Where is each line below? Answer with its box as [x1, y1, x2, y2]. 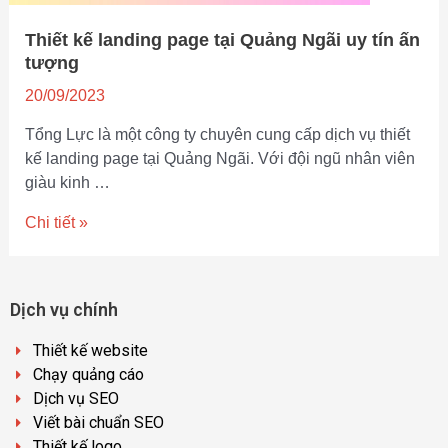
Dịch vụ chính [10, 299, 118, 321]
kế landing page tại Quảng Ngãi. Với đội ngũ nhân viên [24, 150, 415, 167]
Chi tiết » [24, 214, 88, 231]
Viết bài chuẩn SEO [32, 413, 164, 433]
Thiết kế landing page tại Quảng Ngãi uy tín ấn [24, 30, 420, 50]
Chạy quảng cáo [32, 365, 144, 385]
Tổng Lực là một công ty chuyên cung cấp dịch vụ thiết [24, 126, 410, 143]
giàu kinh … [24, 174, 110, 191]
